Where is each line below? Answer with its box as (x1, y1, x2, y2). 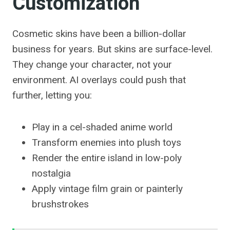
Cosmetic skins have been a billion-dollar (12, 28, 186, 40)
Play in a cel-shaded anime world (32, 121, 172, 133)
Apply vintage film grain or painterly (32, 183, 183, 195)
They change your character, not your (12, 59, 172, 71)
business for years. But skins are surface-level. (12, 43, 213, 55)
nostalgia (32, 167, 71, 180)
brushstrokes (32, 198, 89, 210)
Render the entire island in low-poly (32, 152, 182, 164)
